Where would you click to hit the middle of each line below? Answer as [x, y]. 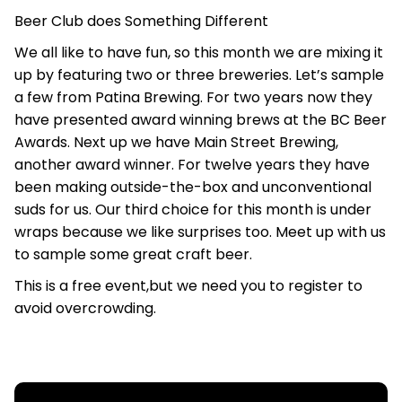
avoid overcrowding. [85, 308]
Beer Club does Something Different [141, 21]
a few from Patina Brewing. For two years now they [193, 97]
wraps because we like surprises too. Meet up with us [200, 232]
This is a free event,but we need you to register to [188, 286]
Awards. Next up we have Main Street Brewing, [176, 142]
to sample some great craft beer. [133, 254]
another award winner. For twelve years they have [192, 165]
